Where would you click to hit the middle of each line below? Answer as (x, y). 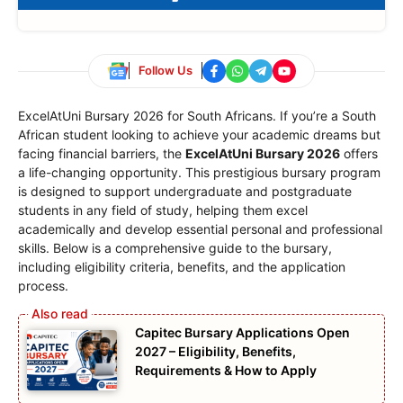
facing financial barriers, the (102, 153)
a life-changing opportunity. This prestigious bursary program (199, 172)
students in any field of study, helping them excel (163, 210)
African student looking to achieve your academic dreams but (199, 134)
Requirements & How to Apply (226, 370)
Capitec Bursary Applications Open (242, 332)
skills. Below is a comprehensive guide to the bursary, (175, 247)
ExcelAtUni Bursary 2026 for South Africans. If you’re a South (197, 115)
